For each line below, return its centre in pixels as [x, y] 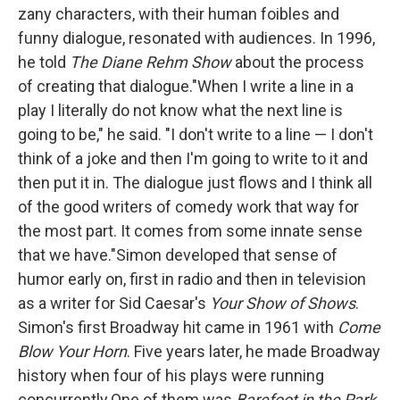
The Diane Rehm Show [150, 62]
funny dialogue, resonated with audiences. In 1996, [196, 38]
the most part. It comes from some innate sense [190, 231]
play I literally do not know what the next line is [180, 110]
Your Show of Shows [283, 303]
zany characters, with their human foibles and [179, 14]
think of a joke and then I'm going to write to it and [193, 158]
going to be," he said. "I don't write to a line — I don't [196, 134]
